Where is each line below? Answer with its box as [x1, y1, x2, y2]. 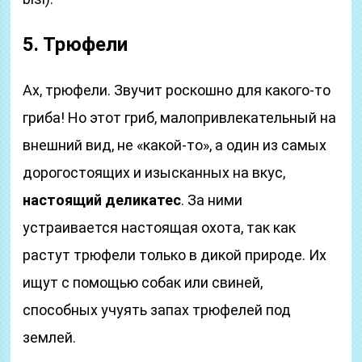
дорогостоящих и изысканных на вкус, [23, 164, 286, 181]
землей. [23, 329, 77, 346]
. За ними [181, 192, 243, 208]
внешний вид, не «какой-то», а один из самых [23, 137, 327, 154]
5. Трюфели [23, 33, 128, 56]
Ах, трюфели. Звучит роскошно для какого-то [23, 82, 331, 99]
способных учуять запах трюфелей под [23, 301, 292, 318]
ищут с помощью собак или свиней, [23, 274, 263, 291]
